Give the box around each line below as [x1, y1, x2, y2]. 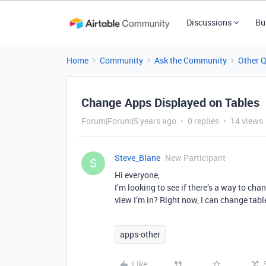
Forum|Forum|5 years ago [81, 115, 176, 126]
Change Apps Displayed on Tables [81, 94, 259, 110]
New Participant [165, 152, 226, 163]
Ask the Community [154, 55, 227, 66]
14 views [230, 115, 263, 126]
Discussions [186, 17, 232, 28]
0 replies [188, 115, 219, 126]
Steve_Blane [115, 152, 160, 163]
